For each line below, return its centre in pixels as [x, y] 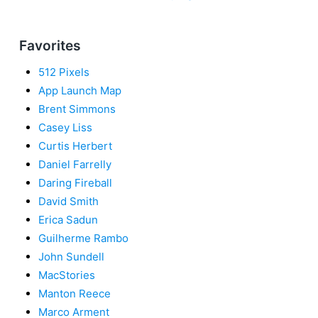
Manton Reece [75, 293]
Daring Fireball [75, 182]
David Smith [68, 201]
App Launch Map [80, 90]
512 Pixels [64, 72]
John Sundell [71, 256]
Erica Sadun [68, 219]
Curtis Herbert [75, 146]
